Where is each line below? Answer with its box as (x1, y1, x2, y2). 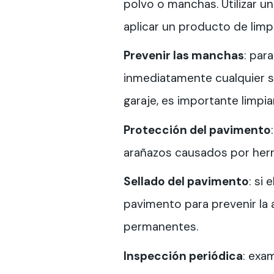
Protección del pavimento (124, 122, 271, 138)
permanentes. (124, 219, 198, 234)
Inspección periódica (124, 248, 243, 264)
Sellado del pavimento (124, 174, 249, 189)
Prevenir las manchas (124, 48, 244, 63)
